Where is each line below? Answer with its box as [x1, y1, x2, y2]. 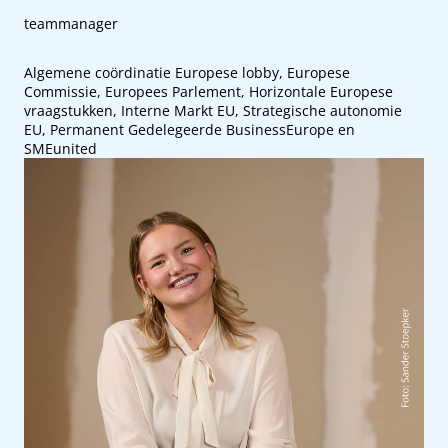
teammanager [24, 14, 118, 33]
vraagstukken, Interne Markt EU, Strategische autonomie [24, 101, 402, 120]
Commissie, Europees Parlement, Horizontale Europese [24, 82, 393, 101]
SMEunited [24, 139, 97, 158]
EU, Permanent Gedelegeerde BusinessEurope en [24, 120, 355, 139]
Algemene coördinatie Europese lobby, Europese [24, 63, 350, 82]
